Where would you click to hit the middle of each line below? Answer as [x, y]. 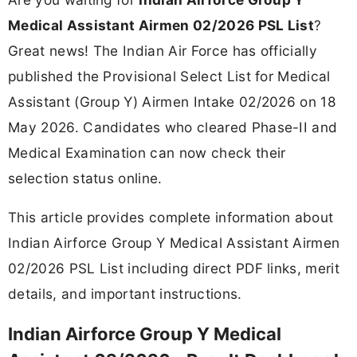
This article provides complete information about [171, 218]
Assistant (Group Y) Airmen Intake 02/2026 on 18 [173, 102]
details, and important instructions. [125, 294]
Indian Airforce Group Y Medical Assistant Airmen [174, 243]
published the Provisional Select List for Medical [169, 76]
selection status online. [85, 178]
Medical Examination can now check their [147, 153]
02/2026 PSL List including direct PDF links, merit [174, 269]
